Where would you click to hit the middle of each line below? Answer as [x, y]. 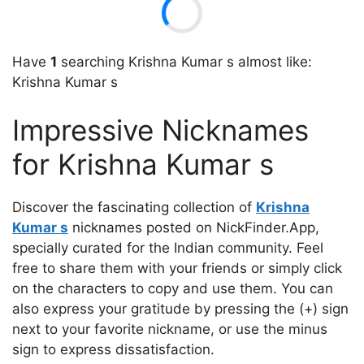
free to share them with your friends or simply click [177, 268]
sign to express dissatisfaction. [113, 349]
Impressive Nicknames [160, 130]
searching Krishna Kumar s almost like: [184, 61]
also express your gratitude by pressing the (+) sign [180, 309]
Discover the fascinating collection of [134, 207]
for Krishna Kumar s [143, 164]
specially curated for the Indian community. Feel [168, 248]
